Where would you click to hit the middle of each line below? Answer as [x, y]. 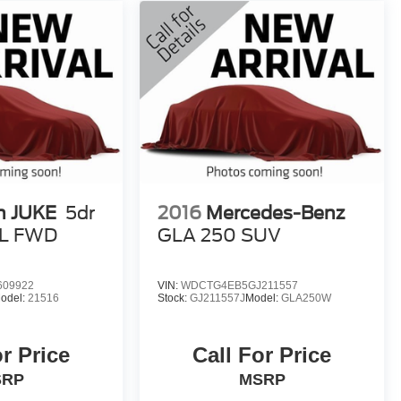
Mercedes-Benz [278, 213]
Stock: [174, 299]
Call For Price [262, 355]
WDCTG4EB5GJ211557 [240, 286]
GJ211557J [218, 299]
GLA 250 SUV [220, 236]
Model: [264, 299]
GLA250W [307, 299]
